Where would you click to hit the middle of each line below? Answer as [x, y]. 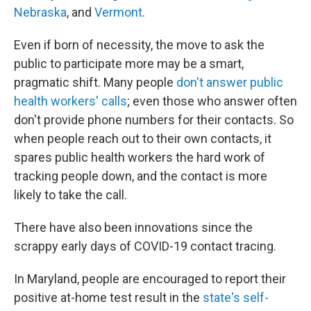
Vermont [118, 12]
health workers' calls [70, 101]
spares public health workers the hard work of [140, 157]
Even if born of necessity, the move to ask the [139, 45]
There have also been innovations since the [133, 227]
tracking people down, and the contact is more [141, 176]
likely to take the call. [70, 195]
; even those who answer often [212, 101]
